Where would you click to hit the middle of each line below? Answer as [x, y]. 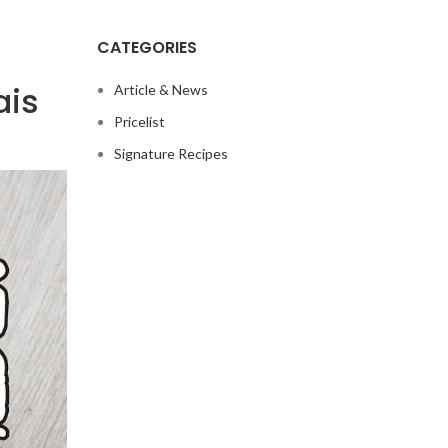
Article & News [160, 89]
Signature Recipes [170, 153]
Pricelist [139, 121]
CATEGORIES [146, 47]
